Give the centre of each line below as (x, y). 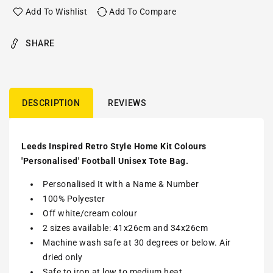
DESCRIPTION (51, 103)
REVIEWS (127, 103)
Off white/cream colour (90, 213)
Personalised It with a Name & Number (121, 184)
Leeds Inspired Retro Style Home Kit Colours (114, 146)
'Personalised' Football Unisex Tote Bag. (105, 161)
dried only (62, 257)
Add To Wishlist (56, 12)
